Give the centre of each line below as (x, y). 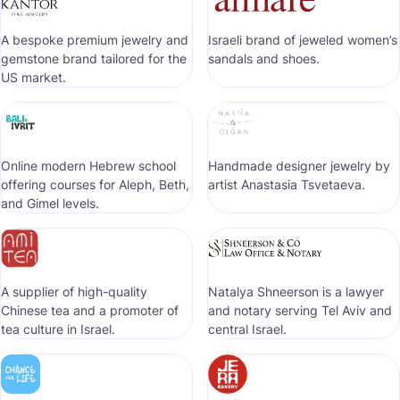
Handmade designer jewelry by (299, 166)
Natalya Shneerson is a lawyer (296, 292)
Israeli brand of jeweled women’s (303, 40)
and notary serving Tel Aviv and (300, 310)
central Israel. (247, 329)
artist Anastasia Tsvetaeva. (287, 184)
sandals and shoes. (264, 58)
